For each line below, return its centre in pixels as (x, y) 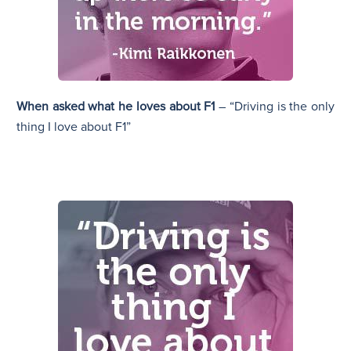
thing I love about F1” (74, 127)
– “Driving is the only (275, 106)
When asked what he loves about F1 (116, 106)
